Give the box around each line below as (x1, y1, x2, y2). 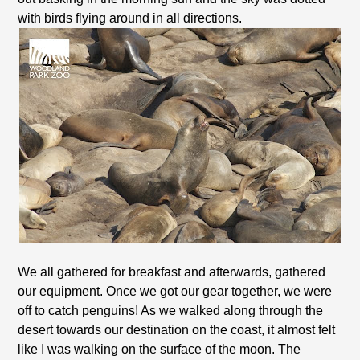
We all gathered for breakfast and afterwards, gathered (18, 265, 326, 279)
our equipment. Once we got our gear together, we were (18, 284, 333, 298)
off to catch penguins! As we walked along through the (18, 304, 324, 317)
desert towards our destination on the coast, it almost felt (18, 323, 336, 337)
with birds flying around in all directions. (18, 11, 243, 25)
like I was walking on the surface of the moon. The (18, 342, 301, 356)
